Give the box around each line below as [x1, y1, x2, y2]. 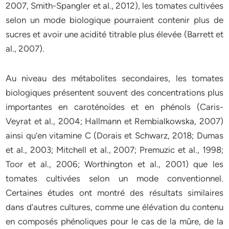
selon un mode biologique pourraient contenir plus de [6, 15, 223, 25]
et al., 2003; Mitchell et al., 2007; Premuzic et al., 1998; [6, 145, 223, 155]
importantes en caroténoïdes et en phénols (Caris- [6, 102, 223, 112]
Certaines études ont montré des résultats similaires [6, 188, 223, 198]
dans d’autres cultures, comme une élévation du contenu [6, 202, 223, 212]
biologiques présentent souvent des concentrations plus [6, 87, 223, 98]
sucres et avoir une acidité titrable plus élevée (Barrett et [6, 29, 223, 39]
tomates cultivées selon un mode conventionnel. [6, 173, 223, 184]
